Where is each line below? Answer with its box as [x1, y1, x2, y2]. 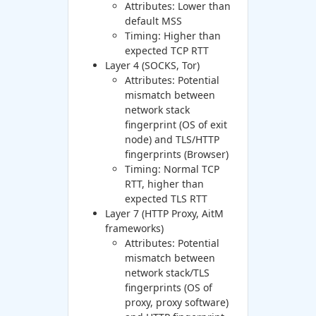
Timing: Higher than [124, 28, 221, 42]
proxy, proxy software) [124, 295, 229, 309]
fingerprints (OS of [124, 280, 212, 294]
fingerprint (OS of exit [124, 117, 227, 131]
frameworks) [104, 221, 164, 235]
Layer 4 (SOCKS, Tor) [104, 58, 200, 72]
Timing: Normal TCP [124, 162, 219, 176]
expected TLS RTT [124, 191, 207, 205]
